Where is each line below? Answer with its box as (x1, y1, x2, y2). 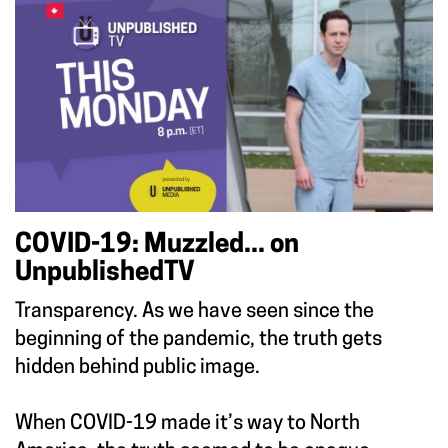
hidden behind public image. (15, 357, 260, 378)
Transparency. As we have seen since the (15, 301, 374, 322)
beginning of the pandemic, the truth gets (15, 329, 382, 350)
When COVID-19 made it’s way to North (15, 413, 360, 434)
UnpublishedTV (15, 259, 195, 287)
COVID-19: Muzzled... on (15, 231, 299, 259)
